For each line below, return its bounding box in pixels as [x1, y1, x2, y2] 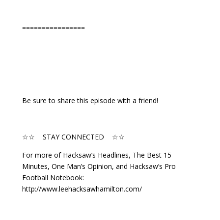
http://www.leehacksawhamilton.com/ [22, 184, 142, 193]
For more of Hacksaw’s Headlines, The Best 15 [22, 150, 171, 160]
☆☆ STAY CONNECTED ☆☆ [22, 132, 125, 141]
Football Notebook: [22, 173, 84, 182]
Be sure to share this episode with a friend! [22, 96, 158, 105]
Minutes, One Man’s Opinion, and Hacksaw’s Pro [22, 162, 176, 171]
